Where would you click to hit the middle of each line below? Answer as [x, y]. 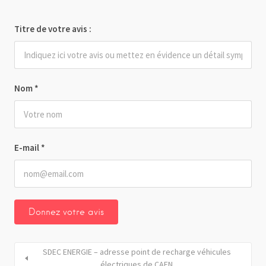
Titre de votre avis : [53, 28]
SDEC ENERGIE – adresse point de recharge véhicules [137, 251]
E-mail [28, 147]
